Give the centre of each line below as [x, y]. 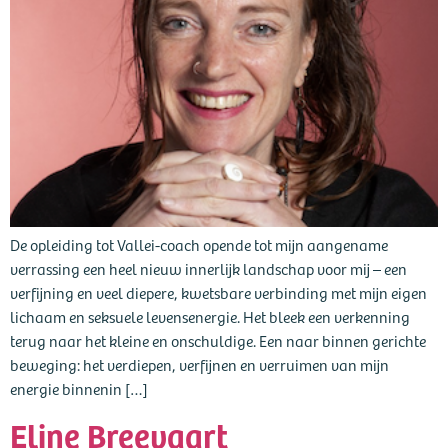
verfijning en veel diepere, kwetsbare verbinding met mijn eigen [218, 292]
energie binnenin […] [79, 388]
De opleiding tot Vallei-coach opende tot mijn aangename [199, 244]
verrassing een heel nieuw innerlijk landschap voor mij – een [208, 268]
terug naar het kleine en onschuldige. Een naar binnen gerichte [218, 340]
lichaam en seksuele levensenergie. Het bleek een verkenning [210, 316]
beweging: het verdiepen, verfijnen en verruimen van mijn [199, 364]
